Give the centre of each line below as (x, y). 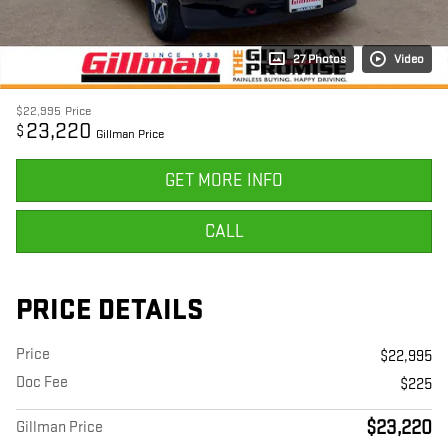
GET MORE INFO (224, 181)
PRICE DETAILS (109, 311)
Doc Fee (42, 383)
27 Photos (319, 59)
